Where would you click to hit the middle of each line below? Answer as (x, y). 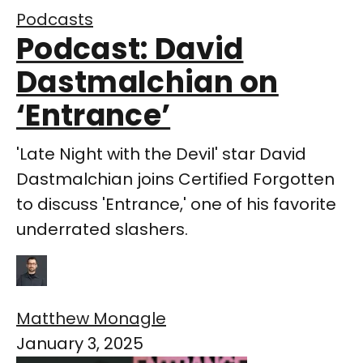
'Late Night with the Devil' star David (161, 154)
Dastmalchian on (147, 83)
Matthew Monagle (91, 319)
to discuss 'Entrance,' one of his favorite (176, 205)
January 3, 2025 (80, 344)
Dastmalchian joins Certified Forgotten (175, 179)
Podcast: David (130, 49)
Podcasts (55, 20)
